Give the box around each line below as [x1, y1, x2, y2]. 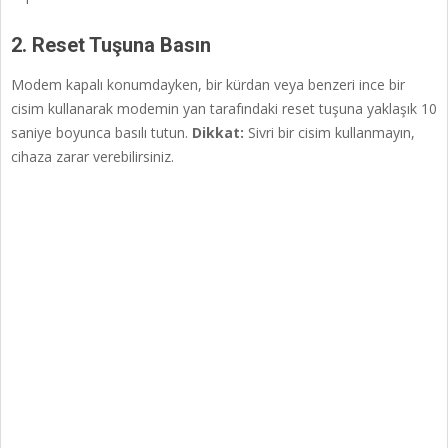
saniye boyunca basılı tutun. [11, 123, 192, 143]
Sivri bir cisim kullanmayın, [244, 123, 415, 143]
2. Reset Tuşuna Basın [11, 33, 211, 58]
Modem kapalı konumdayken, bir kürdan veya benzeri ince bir [11, 75, 405, 95]
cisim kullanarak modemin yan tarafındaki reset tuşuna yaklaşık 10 [11, 99, 437, 119]
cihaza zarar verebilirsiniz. [11, 147, 174, 167]
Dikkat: [192, 123, 244, 143]
